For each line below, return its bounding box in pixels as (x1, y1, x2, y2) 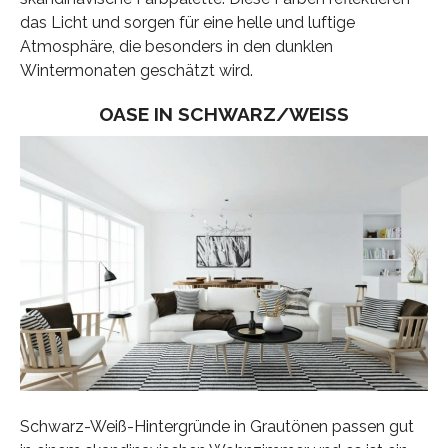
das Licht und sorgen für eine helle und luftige (19, 13, 355, 33)
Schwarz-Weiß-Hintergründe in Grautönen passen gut (19, 417, 414, 437)
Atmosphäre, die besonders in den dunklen (19, 37, 333, 57)
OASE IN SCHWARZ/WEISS (98, 103, 337, 126)
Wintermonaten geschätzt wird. (19, 61, 253, 81)
